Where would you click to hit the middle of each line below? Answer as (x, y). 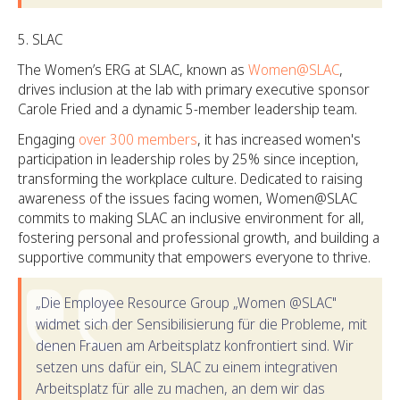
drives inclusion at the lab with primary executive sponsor (194, 89)
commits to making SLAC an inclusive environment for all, (191, 217)
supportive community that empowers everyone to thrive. (194, 257)
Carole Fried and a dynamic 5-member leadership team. (189, 108)
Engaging (48, 139)
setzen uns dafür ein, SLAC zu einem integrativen (187, 367)
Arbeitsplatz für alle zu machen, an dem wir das (180, 388)
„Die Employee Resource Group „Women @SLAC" (186, 302)
